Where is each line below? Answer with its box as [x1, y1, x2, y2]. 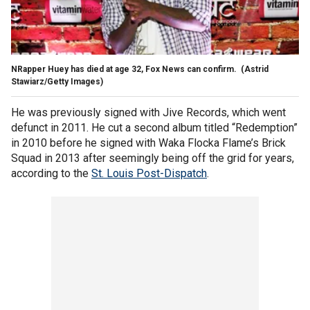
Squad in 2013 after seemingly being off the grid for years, [11, 151, 294, 165]
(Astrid [241, 64, 268, 74]
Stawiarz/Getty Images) [11, 76, 103, 86]
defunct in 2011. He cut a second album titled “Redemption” [11, 120, 298, 134]
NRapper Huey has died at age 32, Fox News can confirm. [11, 64, 239, 74]
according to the [11, 166, 91, 180]
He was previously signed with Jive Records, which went [11, 105, 286, 119]
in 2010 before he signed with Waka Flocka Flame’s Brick [11, 136, 286, 149]
